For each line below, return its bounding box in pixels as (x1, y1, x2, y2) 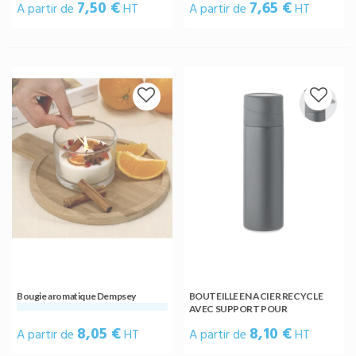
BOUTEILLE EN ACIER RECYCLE (188, 289, 323, 302)
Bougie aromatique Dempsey (17, 289, 136, 302)
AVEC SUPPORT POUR (188, 302, 288, 315)
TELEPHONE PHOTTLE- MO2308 (188, 315, 331, 327)
